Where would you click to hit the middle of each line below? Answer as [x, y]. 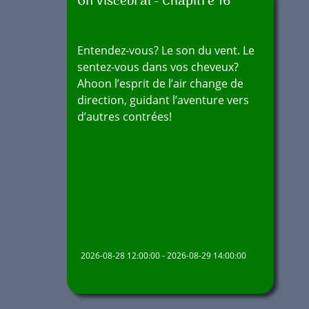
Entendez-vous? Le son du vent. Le [166, 50]
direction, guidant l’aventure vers [163, 100]
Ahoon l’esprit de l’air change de [160, 83]
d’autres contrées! [124, 117]
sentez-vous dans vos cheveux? [158, 67]
